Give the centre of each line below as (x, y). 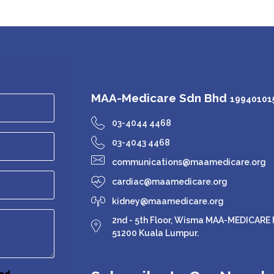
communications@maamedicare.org (189, 162)
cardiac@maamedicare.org (170, 181)
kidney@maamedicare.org (168, 201)
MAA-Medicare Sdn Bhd (161, 98)
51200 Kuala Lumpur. (156, 233)
